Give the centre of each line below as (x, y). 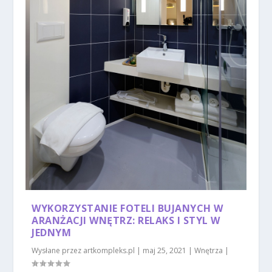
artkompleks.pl (109, 251)
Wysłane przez (58, 251)
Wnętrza (209, 251)
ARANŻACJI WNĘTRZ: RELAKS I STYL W (126, 221)
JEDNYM (52, 233)
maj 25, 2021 (165, 251)
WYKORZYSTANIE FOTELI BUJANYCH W (127, 209)
